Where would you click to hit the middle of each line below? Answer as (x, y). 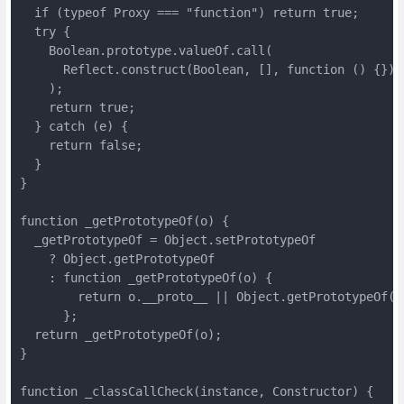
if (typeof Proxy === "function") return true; (189, 12)
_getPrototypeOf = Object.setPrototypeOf (167, 239)
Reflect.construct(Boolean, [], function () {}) (207, 69)
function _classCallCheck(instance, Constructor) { (196, 391)
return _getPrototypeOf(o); (120, 334)
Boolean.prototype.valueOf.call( (146, 50)
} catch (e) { (73, 126)
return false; (81, 145)
